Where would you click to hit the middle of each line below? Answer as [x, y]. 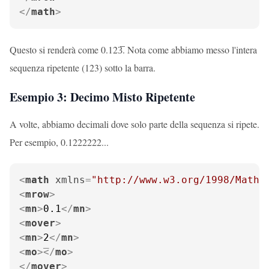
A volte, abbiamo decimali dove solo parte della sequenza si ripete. [134, 124]
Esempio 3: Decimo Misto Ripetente [102, 97]
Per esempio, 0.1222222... [59, 142]
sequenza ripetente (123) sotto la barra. [83, 68]
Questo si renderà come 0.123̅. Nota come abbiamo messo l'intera [133, 50]
